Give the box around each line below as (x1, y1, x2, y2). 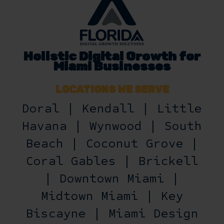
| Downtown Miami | (44, 171, 179, 186)
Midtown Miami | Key (40, 188, 183, 204)
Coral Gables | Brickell (25, 153, 198, 169)
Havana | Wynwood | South (22, 118, 202, 134)
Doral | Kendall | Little (22, 101, 202, 116)
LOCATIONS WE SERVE (55, 83, 169, 96)
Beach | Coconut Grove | (25, 136, 198, 151)
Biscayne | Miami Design (25, 206, 198, 221)
